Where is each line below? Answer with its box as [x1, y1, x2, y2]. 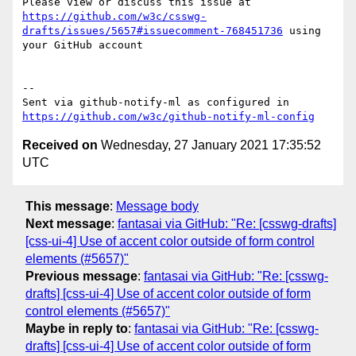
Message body [116, 199, 199, 213]
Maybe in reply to [25, 321, 128, 335]
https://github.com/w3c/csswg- [22, 10, 207, 23]
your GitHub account [22, 39, 143, 52]
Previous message [25, 269, 137, 283]
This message [25, 199, 110, 213]
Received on [22, 138, 98, 153]
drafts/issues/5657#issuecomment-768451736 [22, 25, 283, 37]
